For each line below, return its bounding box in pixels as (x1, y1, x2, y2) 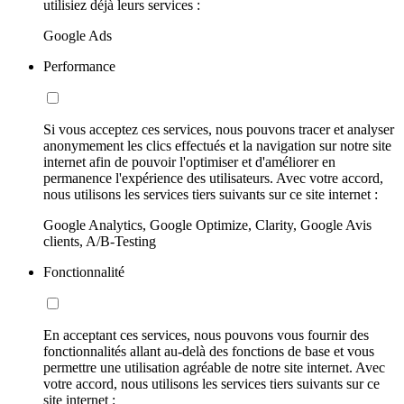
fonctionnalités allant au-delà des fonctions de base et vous (43, 343, 374, 359)
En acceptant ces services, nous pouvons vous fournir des (43, 326, 369, 343)
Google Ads (43, 27, 112, 43)
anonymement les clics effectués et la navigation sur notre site (43, 137, 391, 153)
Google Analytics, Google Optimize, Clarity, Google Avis (43, 216, 372, 233)
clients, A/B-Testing (43, 233, 156, 249)
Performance (43, 58, 115, 74)
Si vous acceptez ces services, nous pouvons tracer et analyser (43, 121, 394, 137)
